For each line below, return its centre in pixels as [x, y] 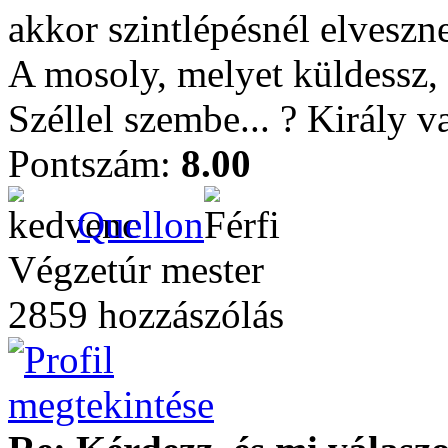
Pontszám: [94, 163]
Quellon [140, 224]
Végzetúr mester [136, 269]
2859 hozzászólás [146, 314]
